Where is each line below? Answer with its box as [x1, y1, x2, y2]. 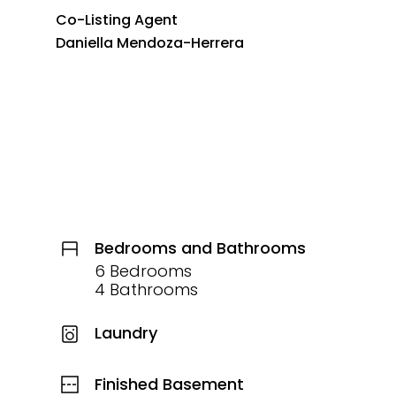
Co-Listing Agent [55, 10, 178, 30]
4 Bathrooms [94, 278, 198, 301]
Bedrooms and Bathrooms [94, 236, 306, 259]
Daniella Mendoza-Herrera [55, 33, 244, 53]
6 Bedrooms [94, 259, 192, 282]
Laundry [94, 322, 157, 344]
